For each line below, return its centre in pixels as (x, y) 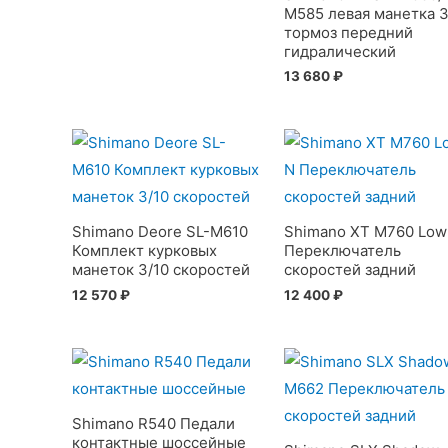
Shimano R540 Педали (153, 424)
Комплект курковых (144, 251)
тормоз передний (348, 32)
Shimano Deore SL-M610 (160, 232)
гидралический (339, 51)
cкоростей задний (349, 270)
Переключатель (342, 251)
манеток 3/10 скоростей (161, 270)
